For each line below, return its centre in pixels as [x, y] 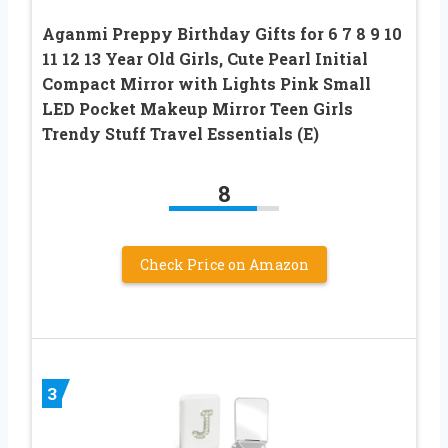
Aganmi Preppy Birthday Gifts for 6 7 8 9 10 [222, 33]
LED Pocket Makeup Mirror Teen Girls [197, 108]
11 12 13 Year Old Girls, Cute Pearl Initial [205, 58]
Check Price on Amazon [224, 264]
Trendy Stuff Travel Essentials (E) [180, 133]
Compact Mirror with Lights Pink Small [206, 83]
